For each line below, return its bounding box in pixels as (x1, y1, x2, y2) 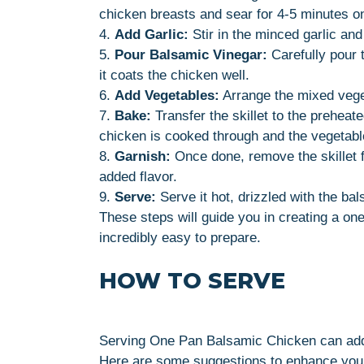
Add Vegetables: (115, 87, 219, 103)
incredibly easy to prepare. (99, 229, 261, 245)
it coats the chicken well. (99, 67, 249, 83)
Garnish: (115, 148, 171, 164)
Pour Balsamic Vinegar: (115, 46, 267, 63)
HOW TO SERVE (99, 266, 285, 294)
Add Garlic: (115, 26, 188, 42)
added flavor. (99, 168, 177, 184)
